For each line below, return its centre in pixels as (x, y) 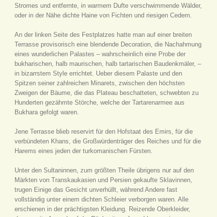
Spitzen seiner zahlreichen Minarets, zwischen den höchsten (100, 83)
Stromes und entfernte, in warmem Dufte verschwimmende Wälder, (108, 6)
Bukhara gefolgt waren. (47, 112)
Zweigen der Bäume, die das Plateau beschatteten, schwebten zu (107, 93)
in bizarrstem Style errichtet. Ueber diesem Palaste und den (98, 73)
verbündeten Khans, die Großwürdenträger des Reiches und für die (108, 141)
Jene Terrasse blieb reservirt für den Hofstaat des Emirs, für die (104, 132)
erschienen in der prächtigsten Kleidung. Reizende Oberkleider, (102, 209)
